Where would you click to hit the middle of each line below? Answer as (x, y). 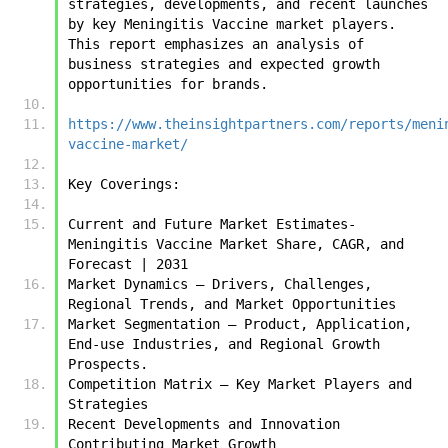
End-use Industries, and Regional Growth (224, 343)
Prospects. (108, 363)
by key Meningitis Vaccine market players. (232, 23)
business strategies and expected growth (224, 63)
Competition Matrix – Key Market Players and (240, 383)
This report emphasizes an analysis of (216, 43)
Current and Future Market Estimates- (212, 223)
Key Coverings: (124, 183)
